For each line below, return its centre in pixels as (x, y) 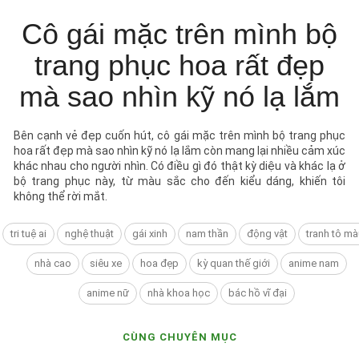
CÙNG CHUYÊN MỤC (179, 337)
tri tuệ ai (28, 233)
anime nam (314, 263)
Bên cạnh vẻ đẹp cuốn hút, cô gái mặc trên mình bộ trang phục (179, 135)
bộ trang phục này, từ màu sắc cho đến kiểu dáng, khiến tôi (179, 181)
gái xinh (149, 233)
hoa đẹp (159, 263)
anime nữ (108, 292)
